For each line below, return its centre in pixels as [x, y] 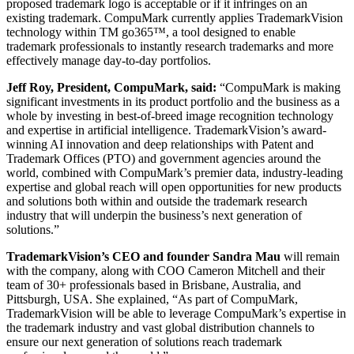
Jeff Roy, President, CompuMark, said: [111, 87]
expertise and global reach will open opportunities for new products [174, 186]
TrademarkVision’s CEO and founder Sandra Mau [143, 256]
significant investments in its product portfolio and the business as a [173, 101]
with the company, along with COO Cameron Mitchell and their [166, 270]
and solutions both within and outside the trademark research [157, 201]
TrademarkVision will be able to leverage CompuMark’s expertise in [176, 313]
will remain [310, 256]
